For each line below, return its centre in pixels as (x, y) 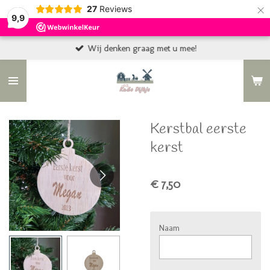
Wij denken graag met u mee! (142, 48)
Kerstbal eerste (198, 129)
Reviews (115, 9)
